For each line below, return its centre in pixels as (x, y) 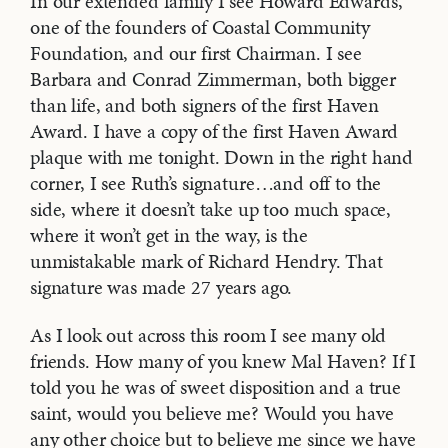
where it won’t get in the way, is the (169, 235)
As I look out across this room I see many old (208, 335)
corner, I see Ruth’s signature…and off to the (206, 183)
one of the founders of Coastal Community (200, 27)
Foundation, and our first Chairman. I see (196, 53)
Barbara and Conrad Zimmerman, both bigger (213, 79)
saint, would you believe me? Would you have (212, 413)
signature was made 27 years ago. (161, 287)
